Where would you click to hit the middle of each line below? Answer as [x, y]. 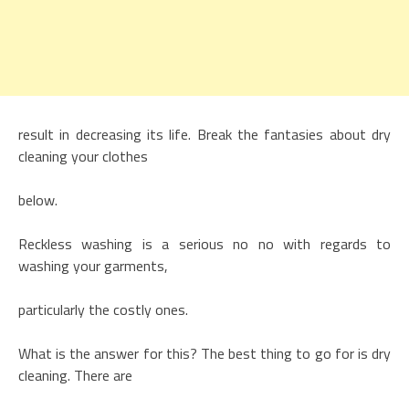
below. [38, 199]
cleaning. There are [75, 375]
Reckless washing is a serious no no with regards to [204, 243]
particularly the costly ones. [103, 309]
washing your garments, [93, 265]
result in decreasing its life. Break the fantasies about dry [204, 134]
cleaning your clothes [83, 156]
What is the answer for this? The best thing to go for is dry [204, 353]
